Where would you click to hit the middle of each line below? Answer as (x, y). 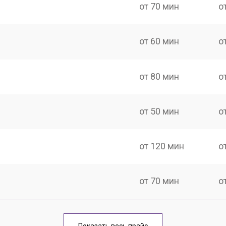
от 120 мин (162, 146)
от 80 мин (159, 76)
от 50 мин (159, 111)
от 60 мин (159, 41)
